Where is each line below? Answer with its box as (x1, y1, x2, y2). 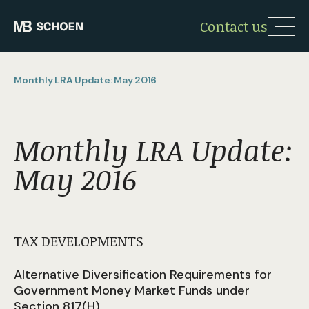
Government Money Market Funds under (14, 282, 250, 299)
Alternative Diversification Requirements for (14, 266, 272, 283)
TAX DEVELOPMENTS (14, 231, 143, 250)
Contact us (200, 17, 268, 36)
